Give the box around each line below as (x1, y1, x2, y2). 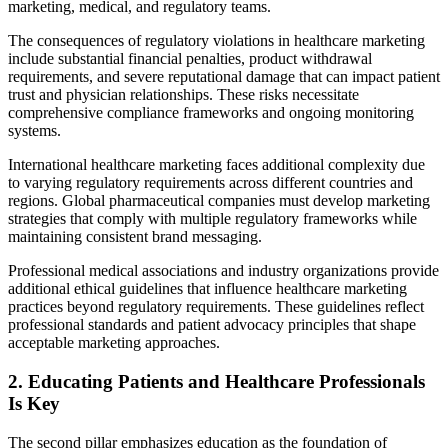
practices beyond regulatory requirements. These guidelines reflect (8, 298, 424, 316)
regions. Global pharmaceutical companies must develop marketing (8, 192, 430, 210)
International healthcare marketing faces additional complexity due (8, 156, 425, 174)
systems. (8, 122, 61, 140)
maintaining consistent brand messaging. (8, 228, 262, 246)
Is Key (8, 393, 60, 415)
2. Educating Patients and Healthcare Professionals (8, 371, 425, 393)
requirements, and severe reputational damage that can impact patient (8, 68, 440, 86)
